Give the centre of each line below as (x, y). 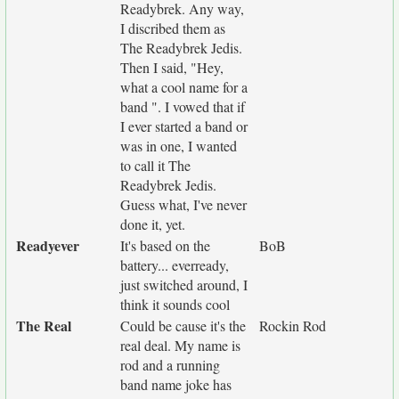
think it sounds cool (175, 304)
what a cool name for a (184, 87)
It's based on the (165, 245)
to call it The (155, 165)
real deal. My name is (180, 345)
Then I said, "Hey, (172, 67)
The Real (44, 326)
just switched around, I (184, 285)
